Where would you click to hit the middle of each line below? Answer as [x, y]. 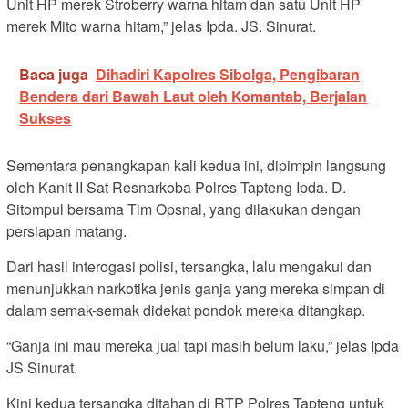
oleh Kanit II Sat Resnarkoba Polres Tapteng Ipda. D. [176, 188]
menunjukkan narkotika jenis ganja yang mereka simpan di [196, 289]
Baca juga [54, 75]
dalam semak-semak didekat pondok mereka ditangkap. [186, 311]
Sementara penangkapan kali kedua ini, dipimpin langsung [196, 166]
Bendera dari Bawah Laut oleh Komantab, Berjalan [193, 97]
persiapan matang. [66, 231]
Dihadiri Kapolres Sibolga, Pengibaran [228, 75]
